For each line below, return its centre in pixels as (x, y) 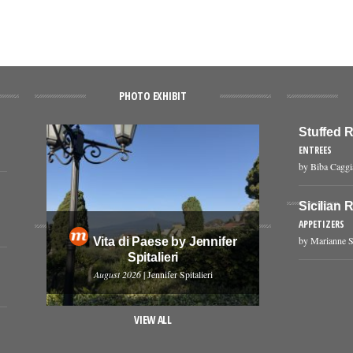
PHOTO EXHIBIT (153, 95)
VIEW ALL (153, 319)
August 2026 (117, 274)
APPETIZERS (321, 224)
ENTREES (315, 150)
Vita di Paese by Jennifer (165, 241)
